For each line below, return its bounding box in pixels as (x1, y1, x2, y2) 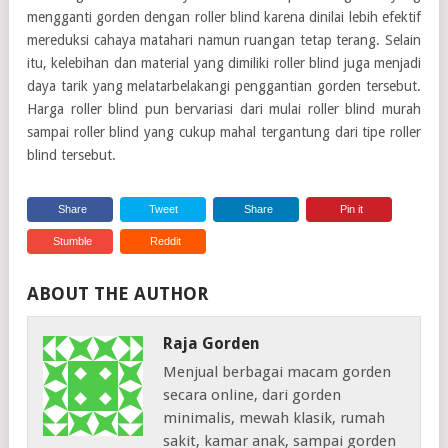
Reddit (149, 234, 181, 247)
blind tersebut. (27, 146, 116, 163)
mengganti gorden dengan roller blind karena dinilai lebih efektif (27, 8, 421, 25)
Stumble (52, 234, 92, 247)
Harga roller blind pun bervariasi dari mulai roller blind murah (27, 100, 421, 117)
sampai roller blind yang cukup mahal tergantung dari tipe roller (27, 123, 421, 140)
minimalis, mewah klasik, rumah (163, 408, 385, 427)
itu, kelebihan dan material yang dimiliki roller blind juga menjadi (27, 54, 421, 71)
